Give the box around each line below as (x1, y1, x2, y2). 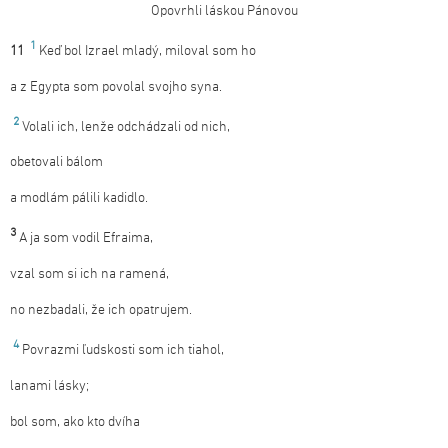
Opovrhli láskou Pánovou (150, 3, 298, 20)
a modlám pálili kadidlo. (10, 190, 148, 208)
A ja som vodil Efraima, (19, 229, 153, 247)
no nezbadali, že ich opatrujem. (10, 301, 192, 319)
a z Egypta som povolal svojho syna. (10, 78, 222, 96)
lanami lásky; (10, 377, 89, 395)
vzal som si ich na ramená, (10, 265, 169, 283)
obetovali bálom (10, 154, 103, 172)
